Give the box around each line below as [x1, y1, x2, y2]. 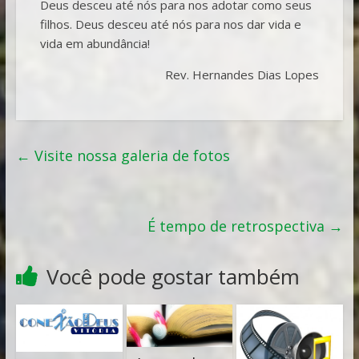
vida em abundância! [39, 34, 150, 51]
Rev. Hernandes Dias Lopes [165, 66, 320, 83]
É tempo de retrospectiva [147, 216, 329, 236]
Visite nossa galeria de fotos [30, 145, 230, 165]
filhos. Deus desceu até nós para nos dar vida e [39, 15, 301, 32]
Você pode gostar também [46, 261, 300, 291]
